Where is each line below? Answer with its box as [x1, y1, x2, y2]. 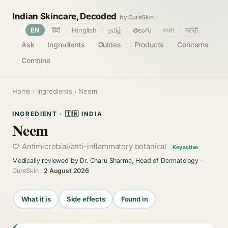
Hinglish [72, 26, 97, 34]
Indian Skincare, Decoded [12, 11, 117, 21]
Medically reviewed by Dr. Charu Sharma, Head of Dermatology [12, 157, 198, 164]
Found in [121, 194, 148, 203]
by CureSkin [119, 13, 154, 21]
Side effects [66, 194, 105, 203]
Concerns [177, 40, 209, 49]
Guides [98, 40, 121, 49]
